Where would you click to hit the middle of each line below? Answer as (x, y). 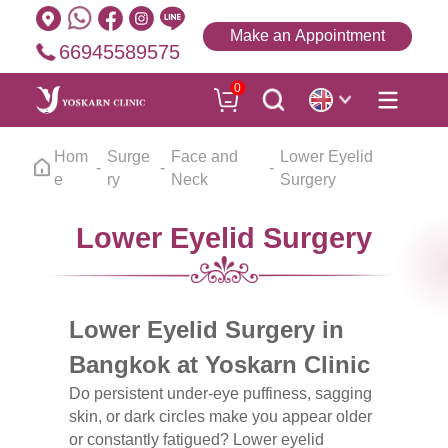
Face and (204, 156)
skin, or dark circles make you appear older (220, 417)
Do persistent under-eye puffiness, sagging (220, 394)
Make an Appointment (308, 36)
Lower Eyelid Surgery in (206, 330)
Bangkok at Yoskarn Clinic (219, 365)
